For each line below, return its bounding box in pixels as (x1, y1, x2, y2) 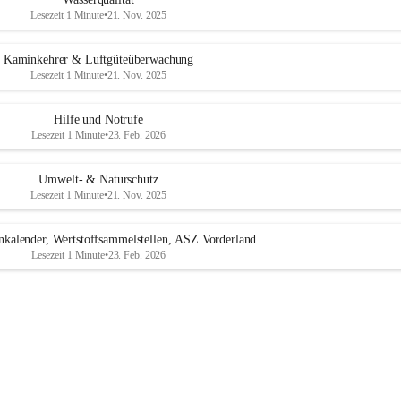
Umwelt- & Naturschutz (38, 173, 158, 186)
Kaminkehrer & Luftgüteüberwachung (3, 53, 194, 66)
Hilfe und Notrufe (54, 113, 143, 126)
